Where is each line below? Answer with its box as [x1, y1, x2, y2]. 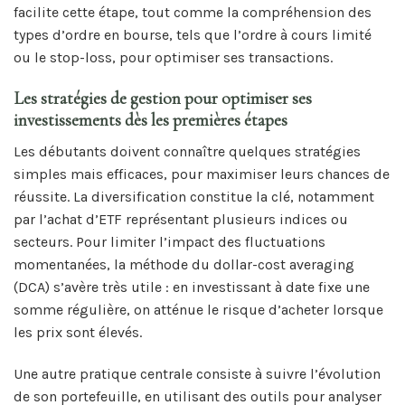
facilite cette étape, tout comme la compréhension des [14, 4, 372, 22]
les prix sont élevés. [14, 323, 142, 341]
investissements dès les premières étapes [14, 109, 287, 132]
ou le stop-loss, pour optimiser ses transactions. [14, 49, 333, 67]
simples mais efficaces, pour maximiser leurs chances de [14, 165, 390, 183]
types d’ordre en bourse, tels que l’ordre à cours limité [14, 26, 372, 44]
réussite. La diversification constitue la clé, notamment [14, 187, 374, 205]
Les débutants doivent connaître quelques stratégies [14, 142, 361, 160]
